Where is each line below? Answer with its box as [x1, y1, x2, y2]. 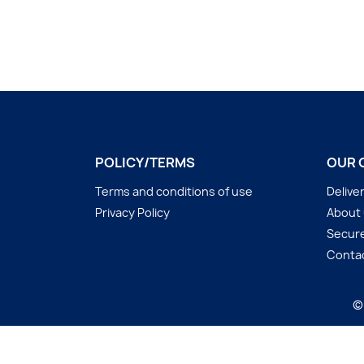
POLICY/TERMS [95, 154, 195, 171]
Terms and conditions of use [95, 184, 253, 199]
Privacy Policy [95, 205, 170, 220]
